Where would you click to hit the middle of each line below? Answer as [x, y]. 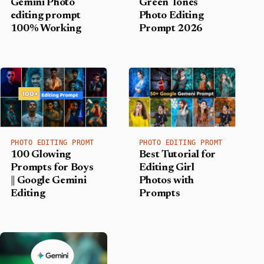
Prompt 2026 [171, 29]
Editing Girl [166, 168]
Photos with [166, 181]
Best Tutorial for [177, 155]
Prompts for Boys [52, 168]
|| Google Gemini [48, 181]
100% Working [46, 29]
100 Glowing [41, 155]
